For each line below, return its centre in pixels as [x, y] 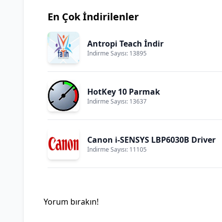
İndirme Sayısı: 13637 [117, 101]
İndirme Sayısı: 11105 [117, 149]
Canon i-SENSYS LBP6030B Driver [151, 140]
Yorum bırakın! [71, 202]
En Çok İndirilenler [93, 17]
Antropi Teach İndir [125, 44]
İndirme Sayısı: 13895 [117, 53]
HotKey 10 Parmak [124, 92]
